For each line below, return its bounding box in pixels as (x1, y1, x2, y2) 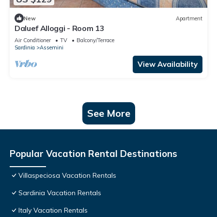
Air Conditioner (15, 37, 51, 44)
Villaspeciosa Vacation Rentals (18, 171, 116, 180)
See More (87, 107, 130, 120)
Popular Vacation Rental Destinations (10, 148, 177, 160)
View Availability (138, 60, 198, 69)
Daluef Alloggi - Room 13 (15, 23, 105, 33)
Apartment (176, 15, 202, 22)
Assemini (40, 44, 63, 51)
